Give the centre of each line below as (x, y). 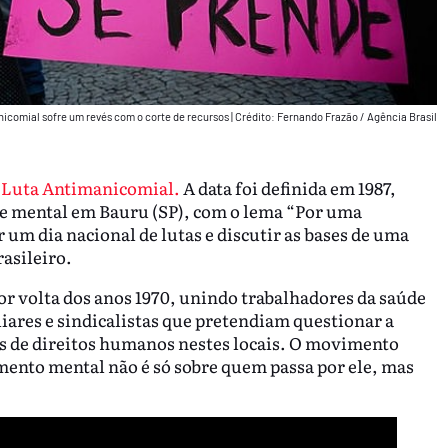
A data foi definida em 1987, (287, 187)
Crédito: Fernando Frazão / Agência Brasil (335, 117)
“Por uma (323, 210)
